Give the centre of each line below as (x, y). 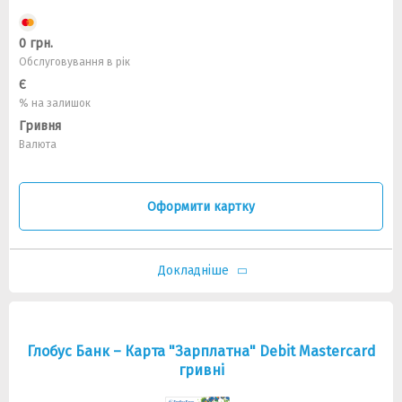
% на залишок (55, 103)
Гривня (40, 126)
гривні (201, 370)
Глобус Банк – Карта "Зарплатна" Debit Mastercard (201, 351)
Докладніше (193, 271)
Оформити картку (201, 206)
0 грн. (36, 44)
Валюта (38, 144)
